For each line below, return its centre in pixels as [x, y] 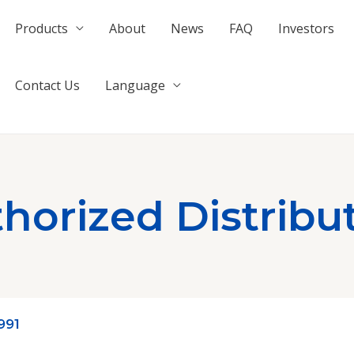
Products [42, 28]
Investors [307, 28]
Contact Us [48, 85]
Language [136, 85]
